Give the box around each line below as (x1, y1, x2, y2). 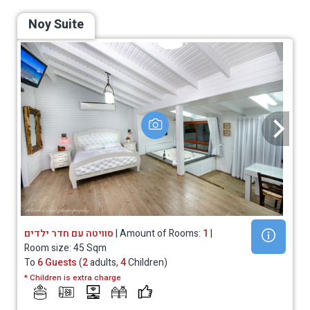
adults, (88, 255, 120, 270)
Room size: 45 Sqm (24, 240, 107, 255)
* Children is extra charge (24, 271, 121, 284)
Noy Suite (28, 15, 84, 34)
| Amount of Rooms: (113, 226, 203, 241)
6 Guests (37, 255, 77, 270)
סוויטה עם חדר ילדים (24, 226, 113, 241)
